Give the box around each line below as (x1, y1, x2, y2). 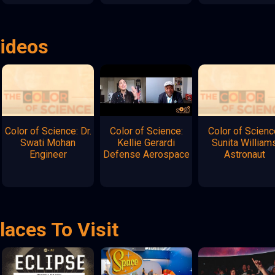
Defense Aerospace (103, 148, 190, 160)
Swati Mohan (20, 136, 76, 149)
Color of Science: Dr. (4, 125, 91, 137)
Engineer (29, 148, 67, 160)
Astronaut (223, 148, 265, 160)
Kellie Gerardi (117, 136, 176, 149)
